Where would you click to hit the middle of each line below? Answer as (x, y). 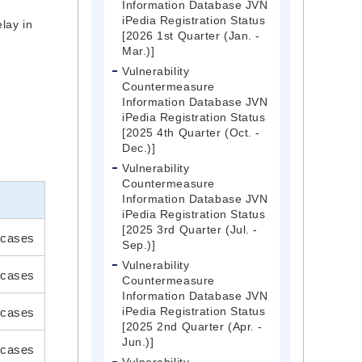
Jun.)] (138, 342)
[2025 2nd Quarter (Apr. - (192, 327)
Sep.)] (139, 245)
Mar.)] (139, 51)
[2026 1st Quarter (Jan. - (191, 36)
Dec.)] (139, 148)
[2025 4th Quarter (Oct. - (191, 133)
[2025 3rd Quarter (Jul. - (190, 230)
